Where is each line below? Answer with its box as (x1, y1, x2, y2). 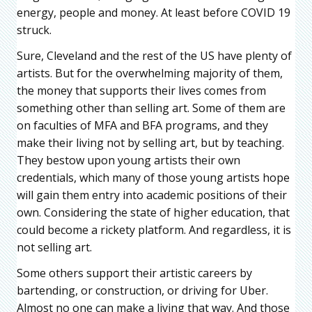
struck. (17, 22, 52, 38)
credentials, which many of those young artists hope (17, 170, 290, 186)
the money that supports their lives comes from (17, 83, 266, 99)
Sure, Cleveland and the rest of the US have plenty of (17, 48, 292, 64)
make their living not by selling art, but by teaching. (17, 135, 284, 151)
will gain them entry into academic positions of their (17, 187, 287, 203)
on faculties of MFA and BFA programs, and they (17, 118, 268, 134)
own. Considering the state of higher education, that (17, 205, 290, 221)
